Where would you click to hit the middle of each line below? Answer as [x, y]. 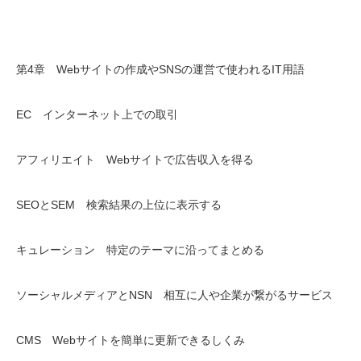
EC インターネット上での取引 [97, 114]
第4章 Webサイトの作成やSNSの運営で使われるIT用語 [160, 69]
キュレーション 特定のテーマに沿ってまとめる [140, 250]
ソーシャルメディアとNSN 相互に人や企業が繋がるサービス [174, 295]
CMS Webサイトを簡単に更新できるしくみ [131, 340]
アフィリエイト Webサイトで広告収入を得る [135, 160]
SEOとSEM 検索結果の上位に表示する [119, 205]
